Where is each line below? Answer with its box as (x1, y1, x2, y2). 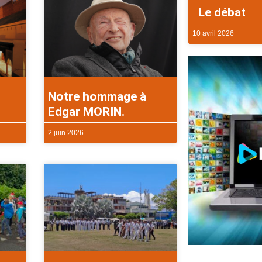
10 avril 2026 (192, 29, 234, 37)
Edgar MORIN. (48, 104, 125, 119)
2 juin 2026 (48, 128, 84, 137)
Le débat (192, 5, 246, 19)
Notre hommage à (48, 89, 147, 104)
